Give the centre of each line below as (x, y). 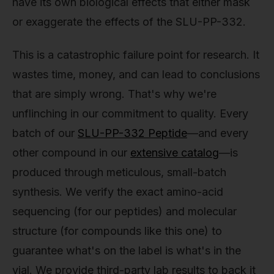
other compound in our (71, 152)
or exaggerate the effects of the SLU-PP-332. (129, 22)
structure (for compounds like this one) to (117, 231)
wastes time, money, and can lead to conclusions (136, 74)
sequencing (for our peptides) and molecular (124, 211)
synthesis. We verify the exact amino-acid (118, 191)
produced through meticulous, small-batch (119, 172)
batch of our (45, 133)
